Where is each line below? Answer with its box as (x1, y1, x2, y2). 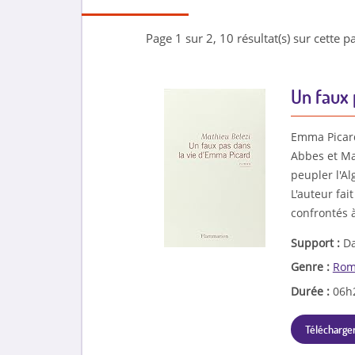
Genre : (290, 259, 333, 275)
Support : (290, 235, 343, 250)
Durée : (290, 283, 333, 299)
